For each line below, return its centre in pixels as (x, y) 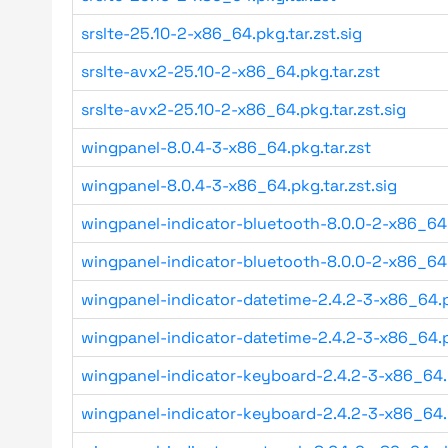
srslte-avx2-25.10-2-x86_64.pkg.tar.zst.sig (243, 109)
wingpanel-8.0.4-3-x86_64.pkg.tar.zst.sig (239, 185)
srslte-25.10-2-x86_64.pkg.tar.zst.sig (221, 33)
